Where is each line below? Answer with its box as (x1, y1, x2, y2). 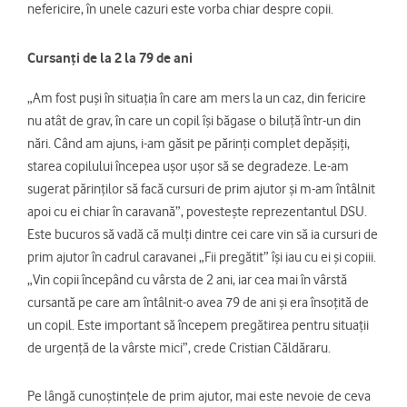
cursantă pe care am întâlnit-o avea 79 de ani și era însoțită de (27, 294, 369, 312)
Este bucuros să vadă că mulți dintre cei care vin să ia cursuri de (27, 226, 378, 243)
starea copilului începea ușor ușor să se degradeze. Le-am (27, 158, 349, 175)
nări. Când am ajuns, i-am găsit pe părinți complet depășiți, (27, 135, 350, 153)
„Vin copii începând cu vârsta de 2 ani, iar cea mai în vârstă (27, 272, 347, 289)
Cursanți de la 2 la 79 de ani (27, 49, 193, 67)
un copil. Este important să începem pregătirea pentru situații (27, 317, 369, 334)
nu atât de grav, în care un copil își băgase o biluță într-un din (27, 113, 361, 130)
